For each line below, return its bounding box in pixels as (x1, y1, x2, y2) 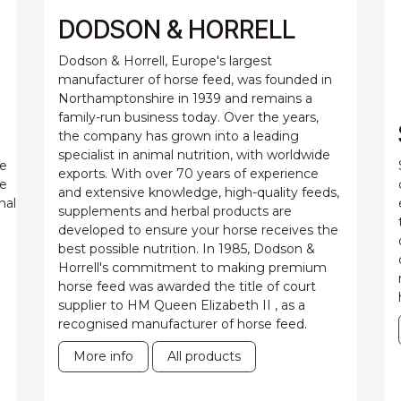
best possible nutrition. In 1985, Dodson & (58, 241, 315, 258)
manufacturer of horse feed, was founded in (58, 72, 332, 89)
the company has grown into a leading (58, 128, 299, 145)
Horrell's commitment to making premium (58, 260, 327, 277)
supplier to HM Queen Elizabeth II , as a (58, 297, 305, 314)
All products (167, 348, 241, 365)
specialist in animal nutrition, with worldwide (58, 147, 330, 164)
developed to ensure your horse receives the (58, 222, 338, 239)
